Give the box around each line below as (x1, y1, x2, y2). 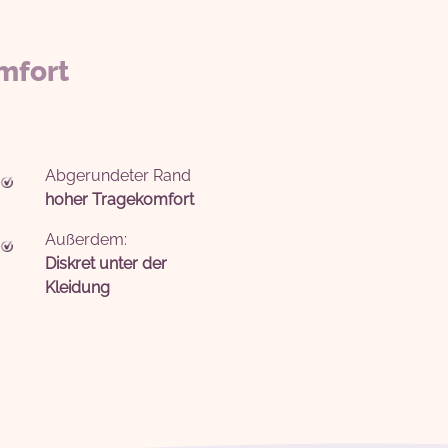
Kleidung (45, 278, 111, 297)
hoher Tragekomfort (45, 190, 195, 209)
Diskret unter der (45, 254, 168, 273)
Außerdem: (45, 230, 128, 249)
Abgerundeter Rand (45, 166, 192, 185)
